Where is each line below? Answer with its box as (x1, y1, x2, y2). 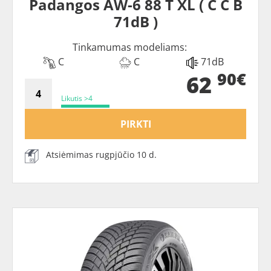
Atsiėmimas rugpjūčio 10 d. (46, 149, 157, 160)
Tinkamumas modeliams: (72, 41, 187, 54)
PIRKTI (120, 117, 151, 131)
